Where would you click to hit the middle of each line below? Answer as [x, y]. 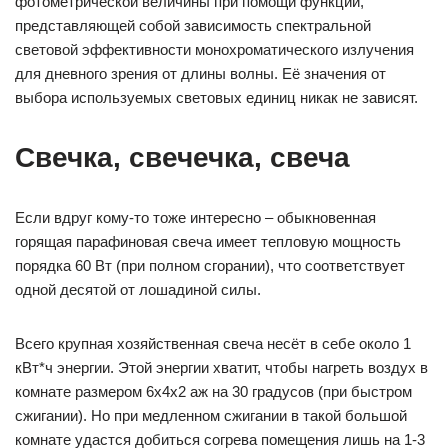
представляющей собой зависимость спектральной [193, 25]
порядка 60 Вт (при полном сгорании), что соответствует [210, 265]
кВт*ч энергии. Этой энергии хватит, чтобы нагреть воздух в [221, 367]
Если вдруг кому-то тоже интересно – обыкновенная [195, 217]
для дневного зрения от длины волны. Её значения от [200, 73]
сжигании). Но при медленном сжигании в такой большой [211, 415]
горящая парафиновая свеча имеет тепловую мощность [208, 241]
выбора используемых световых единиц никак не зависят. [216, 97]
